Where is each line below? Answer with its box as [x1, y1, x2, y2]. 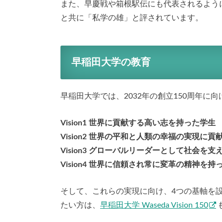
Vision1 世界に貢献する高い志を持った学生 [60, 118, 216, 127]
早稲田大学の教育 [71, 57, 151, 68]
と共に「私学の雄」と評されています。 [60, 14, 203, 22]
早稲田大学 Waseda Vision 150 [100, 201, 208, 209]
